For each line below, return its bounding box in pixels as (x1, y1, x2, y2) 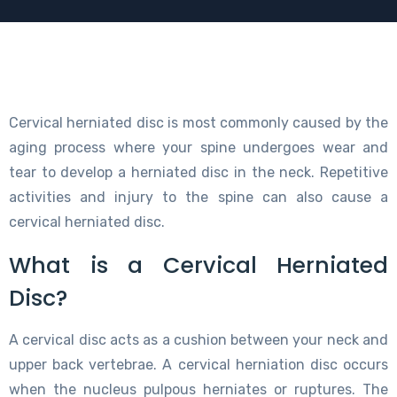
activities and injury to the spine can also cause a (9, 188, 388, 206)
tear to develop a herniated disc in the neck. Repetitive (9, 163, 388, 181)
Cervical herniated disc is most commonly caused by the (9, 113, 388, 131)
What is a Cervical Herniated (9, 249, 388, 281)
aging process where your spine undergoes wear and (9, 138, 388, 156)
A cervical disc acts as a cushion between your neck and (9, 331, 388, 348)
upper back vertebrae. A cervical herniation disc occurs (9, 355, 388, 373)
